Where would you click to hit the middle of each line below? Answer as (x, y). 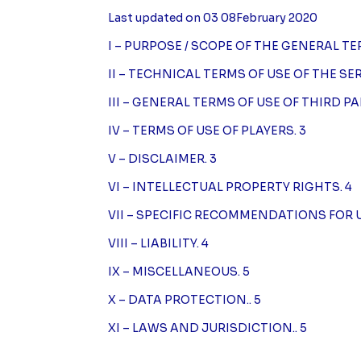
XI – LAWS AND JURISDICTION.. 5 (208, 328)
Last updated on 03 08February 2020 (213, 18)
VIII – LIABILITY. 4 (159, 244)
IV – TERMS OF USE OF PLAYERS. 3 (207, 131)
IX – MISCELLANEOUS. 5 (179, 272)
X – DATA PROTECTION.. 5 (185, 300)
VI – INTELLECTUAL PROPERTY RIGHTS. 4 (230, 187)
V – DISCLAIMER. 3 (163, 159)
